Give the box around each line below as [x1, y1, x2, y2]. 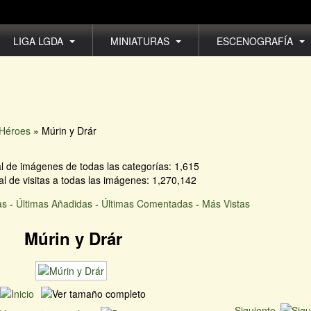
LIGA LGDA [13, 34, 66, 48]
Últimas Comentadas [101, 196, 193, 211]
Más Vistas [201, 196, 250, 211]
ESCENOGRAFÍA [217, 34, 296, 48]
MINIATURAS [110, 34, 172, 48]
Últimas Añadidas [15, 196, 92, 211]
